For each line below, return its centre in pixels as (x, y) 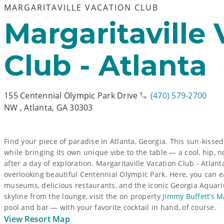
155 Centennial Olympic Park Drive (71, 95)
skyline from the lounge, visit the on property (83, 196)
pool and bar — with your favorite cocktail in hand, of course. (110, 207)
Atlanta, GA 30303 (58, 107)
